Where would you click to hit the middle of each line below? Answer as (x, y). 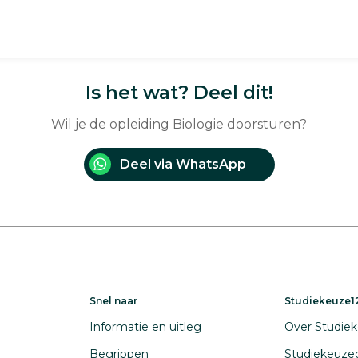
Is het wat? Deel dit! (179, 92)
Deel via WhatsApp (183, 164)
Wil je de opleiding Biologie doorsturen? (179, 124)
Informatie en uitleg (145, 326)
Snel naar (113, 300)
